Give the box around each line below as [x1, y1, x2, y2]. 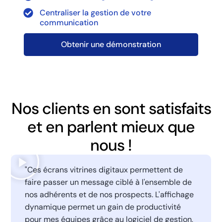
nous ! [90, 135, 132, 156]
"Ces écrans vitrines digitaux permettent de [24, 165, 183, 175]
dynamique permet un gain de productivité [24, 202, 181, 213]
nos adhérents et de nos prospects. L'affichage [24, 189, 194, 200]
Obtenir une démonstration [61, 39, 161, 50]
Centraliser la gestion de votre [39, 7, 151, 18]
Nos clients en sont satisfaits [11, 98, 211, 119]
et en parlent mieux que [27, 116, 195, 138]
